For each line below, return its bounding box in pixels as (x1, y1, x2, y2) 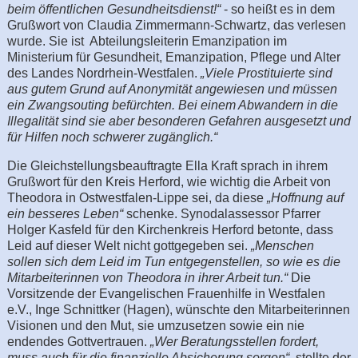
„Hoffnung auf (266, 190, 344, 205)
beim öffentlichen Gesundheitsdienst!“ (6, 2, 221, 16)
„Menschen (250, 238, 314, 253)
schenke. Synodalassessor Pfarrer (122, 206, 320, 221)
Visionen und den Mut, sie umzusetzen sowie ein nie (6, 318, 304, 332)
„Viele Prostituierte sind (200, 66, 332, 80)
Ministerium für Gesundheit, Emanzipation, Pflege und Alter (6, 50, 340, 64)
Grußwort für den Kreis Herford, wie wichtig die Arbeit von (6, 174, 331, 189)
